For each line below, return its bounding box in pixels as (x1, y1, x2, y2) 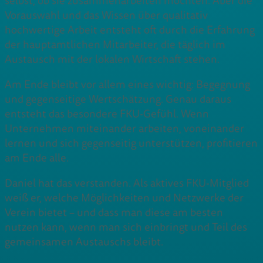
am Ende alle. (5, 151, 69, 166)
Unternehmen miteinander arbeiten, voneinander (5, 122, 244, 137)
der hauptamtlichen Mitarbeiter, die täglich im (5, 37, 225, 52)
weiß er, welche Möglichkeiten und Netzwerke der (5, 191, 244, 206)
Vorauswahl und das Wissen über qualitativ (5, 8, 208, 23)
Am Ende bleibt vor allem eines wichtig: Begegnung (5, 77, 250, 93)
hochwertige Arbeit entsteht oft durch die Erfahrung (5, 22, 255, 38)
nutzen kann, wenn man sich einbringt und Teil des (5, 220, 247, 235)
